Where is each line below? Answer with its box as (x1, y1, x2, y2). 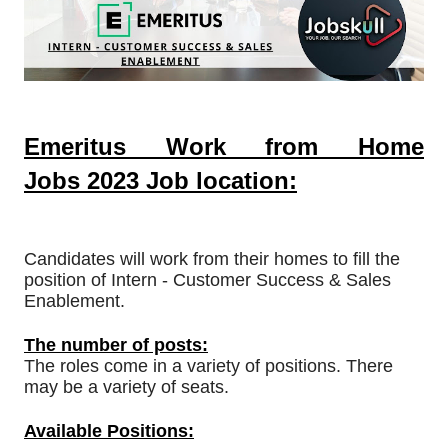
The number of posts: (24, 335, 208, 356)
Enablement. (24, 291, 125, 312)
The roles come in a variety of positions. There (24, 356, 393, 377)
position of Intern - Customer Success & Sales (24, 270, 391, 291)
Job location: (139, 166, 297, 194)
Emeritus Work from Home (24, 132, 424, 160)
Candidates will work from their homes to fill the (24, 249, 400, 270)
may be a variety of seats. (24, 377, 229, 398)
